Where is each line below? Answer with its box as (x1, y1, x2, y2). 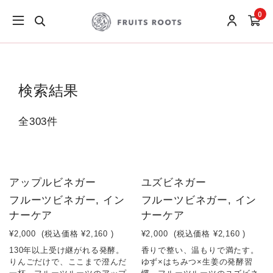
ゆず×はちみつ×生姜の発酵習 (141, 257, 253, 266)
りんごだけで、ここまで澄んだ (9, 257, 127, 266)
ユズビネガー (141, 177, 207, 188)
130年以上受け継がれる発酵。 (9, 246, 124, 255)
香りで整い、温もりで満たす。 (141, 246, 259, 255)
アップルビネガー (9, 177, 96, 188)
